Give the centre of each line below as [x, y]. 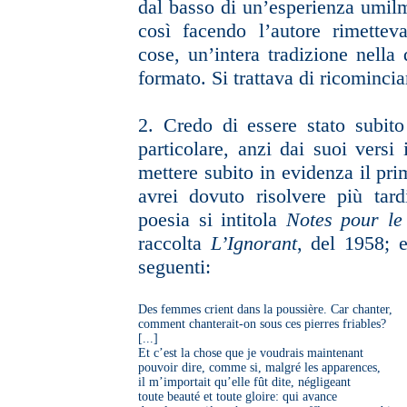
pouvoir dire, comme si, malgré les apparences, [259, 367]
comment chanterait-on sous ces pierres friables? [262, 324]
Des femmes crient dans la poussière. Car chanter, [265, 309]
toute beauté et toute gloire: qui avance [238, 397]
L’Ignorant [253, 243]
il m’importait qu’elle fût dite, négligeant [244, 382]
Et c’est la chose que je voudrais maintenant [251, 353]
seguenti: [174, 267]
